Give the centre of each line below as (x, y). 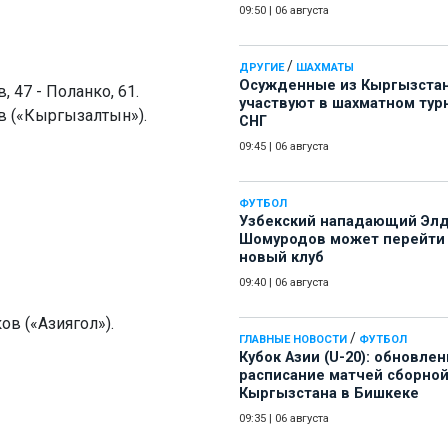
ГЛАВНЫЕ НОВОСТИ (293, 340)
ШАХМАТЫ (325, 68)
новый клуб (281, 258)
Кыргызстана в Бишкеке (329, 394)
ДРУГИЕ (261, 68)
